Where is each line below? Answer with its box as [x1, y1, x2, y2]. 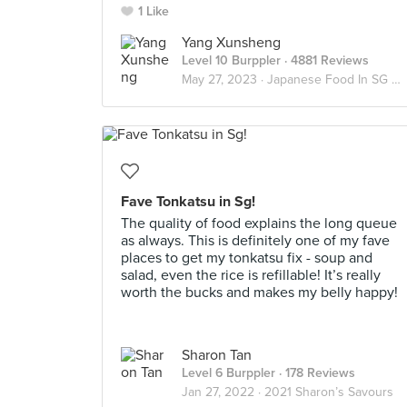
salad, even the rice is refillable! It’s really [121, 266, 381, 284]
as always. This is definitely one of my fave [121, 232, 390, 250]
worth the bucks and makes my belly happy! [121, 283, 398, 302]
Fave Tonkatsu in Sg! [121, 193, 255, 211]
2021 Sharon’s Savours [264, 384, 393, 400]
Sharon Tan [182, 346, 252, 364]
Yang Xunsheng [182, 34, 281, 52]
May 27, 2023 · [182, 72, 267, 87]
